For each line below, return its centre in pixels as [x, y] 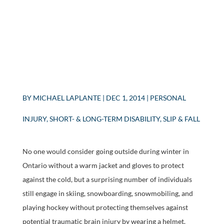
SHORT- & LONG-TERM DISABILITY [104, 119]
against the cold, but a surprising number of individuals [107, 179]
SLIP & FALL [181, 119]
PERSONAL [168, 98]
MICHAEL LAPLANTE [67, 98]
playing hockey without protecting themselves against [105, 207]
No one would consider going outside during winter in [105, 151]
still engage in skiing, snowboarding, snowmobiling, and [107, 193]
